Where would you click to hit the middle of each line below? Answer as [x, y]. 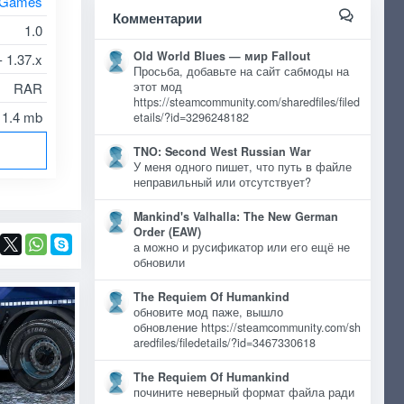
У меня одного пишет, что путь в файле [242, 167]
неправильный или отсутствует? [222, 182]
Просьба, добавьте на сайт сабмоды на [241, 71]
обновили [162, 262]
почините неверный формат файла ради [243, 392]
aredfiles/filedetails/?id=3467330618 [224, 343]
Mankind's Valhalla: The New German [235, 216]
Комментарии [157, 18]
